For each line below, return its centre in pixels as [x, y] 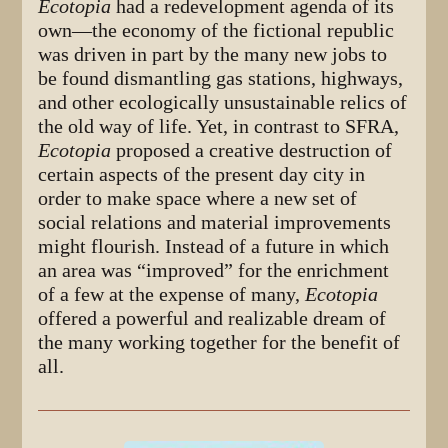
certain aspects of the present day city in [202, 175]
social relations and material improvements [215, 223]
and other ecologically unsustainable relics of [223, 103]
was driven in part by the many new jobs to [213, 55]
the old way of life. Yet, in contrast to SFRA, [219, 127]
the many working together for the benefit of [219, 343]
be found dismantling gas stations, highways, [221, 79]
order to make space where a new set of [198, 199]
